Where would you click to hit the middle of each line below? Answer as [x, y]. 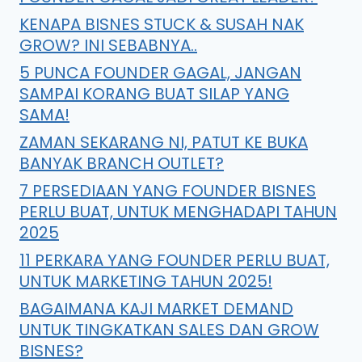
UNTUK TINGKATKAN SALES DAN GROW [169, 329]
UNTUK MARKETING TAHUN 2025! [146, 281]
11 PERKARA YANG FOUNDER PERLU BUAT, [175, 260]
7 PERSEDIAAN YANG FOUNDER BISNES [168, 190]
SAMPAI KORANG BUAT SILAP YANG [154, 93]
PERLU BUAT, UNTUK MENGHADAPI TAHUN [178, 211]
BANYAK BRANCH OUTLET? [122, 163]
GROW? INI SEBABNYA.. [108, 45]
